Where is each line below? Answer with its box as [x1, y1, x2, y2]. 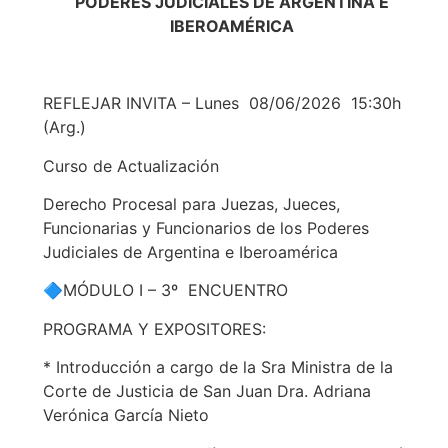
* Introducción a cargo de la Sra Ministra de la [42, 357, 393, 378]
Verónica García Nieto [42, 405, 209, 426]
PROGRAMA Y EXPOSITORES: [42, 318, 266, 339]
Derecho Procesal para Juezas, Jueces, [42, 193, 340, 214]
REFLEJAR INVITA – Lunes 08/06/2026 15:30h [42, 93, 401, 114]
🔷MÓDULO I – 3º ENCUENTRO [42, 280, 288, 301]
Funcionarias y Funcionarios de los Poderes [42, 217, 369, 238]
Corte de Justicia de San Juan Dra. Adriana [42, 381, 371, 402]
